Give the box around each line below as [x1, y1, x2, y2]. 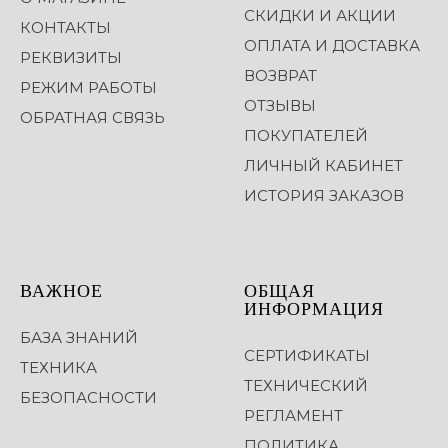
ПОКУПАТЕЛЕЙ [244, 126, 368, 145]
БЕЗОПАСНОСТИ [20, 388, 157, 407]
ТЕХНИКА [20, 358, 97, 377]
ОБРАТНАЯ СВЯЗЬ [20, 108, 165, 127]
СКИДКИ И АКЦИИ [244, 6, 396, 25]
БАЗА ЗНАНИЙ [20, 328, 138, 347]
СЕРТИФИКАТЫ [244, 346, 370, 365]
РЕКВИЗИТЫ [20, 48, 122, 67]
